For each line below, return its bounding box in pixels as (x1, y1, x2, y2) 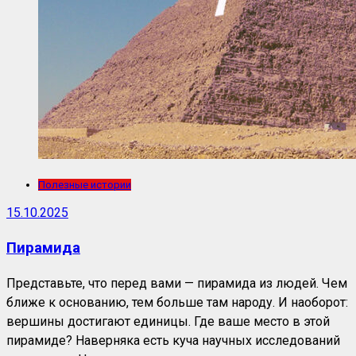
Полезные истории (38, 179, 131, 192)
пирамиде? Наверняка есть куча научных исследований (6, 333, 340, 349)
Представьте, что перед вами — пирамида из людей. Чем (6, 276, 347, 292)
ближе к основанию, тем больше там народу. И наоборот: (6, 295, 348, 311)
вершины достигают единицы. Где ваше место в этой (6, 314, 330, 330)
